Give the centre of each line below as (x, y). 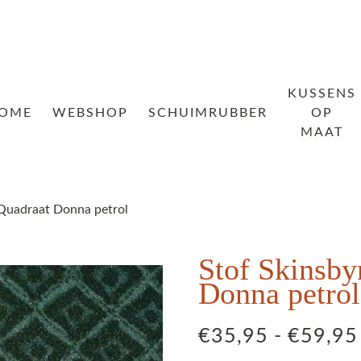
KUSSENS (322, 93)
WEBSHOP (90, 113)
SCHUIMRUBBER (207, 113)
